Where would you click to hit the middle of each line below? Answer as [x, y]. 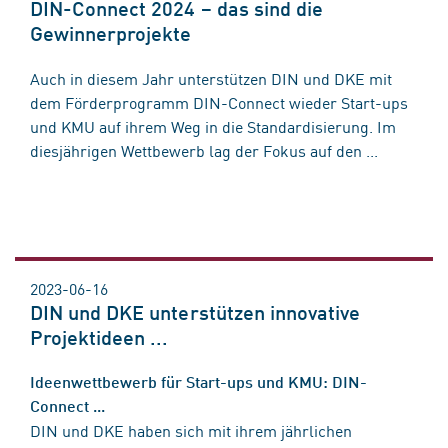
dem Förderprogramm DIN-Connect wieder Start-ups [219, 102]
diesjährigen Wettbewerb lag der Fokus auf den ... [204, 150]
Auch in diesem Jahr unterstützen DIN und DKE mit [211, 78]
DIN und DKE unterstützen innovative [195, 312]
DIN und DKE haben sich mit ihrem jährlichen [191, 430]
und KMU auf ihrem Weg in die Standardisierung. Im [213, 126]
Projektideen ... [99, 337]
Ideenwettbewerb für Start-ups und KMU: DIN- [198, 382]
